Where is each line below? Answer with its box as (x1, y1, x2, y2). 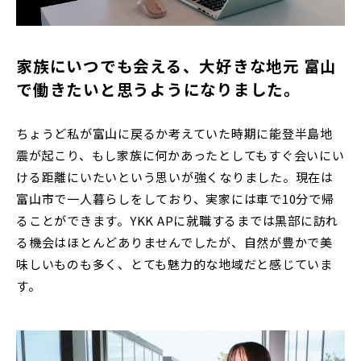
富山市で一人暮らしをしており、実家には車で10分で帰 (16, 189, 334, 207)
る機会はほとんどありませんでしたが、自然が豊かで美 (16, 233, 333, 251)
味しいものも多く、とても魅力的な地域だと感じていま (16, 255, 333, 272)
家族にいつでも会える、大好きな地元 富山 (16, 53, 337, 77)
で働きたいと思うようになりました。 (16, 77, 301, 101)
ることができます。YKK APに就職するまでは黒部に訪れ (16, 211, 338, 229)
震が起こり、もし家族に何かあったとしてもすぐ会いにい (16, 146, 345, 164)
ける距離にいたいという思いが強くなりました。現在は (16, 168, 334, 185)
